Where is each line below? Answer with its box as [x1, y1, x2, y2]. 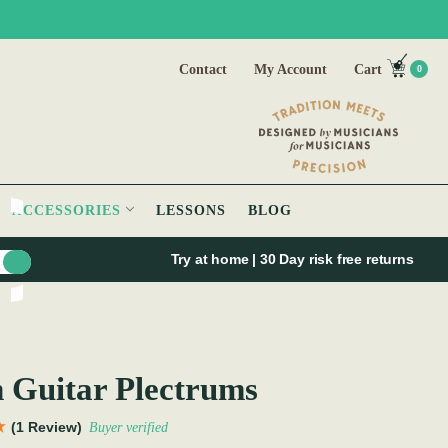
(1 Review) [11, 419, 82, 436]
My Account [254, 62, 327, 77]
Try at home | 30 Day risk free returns [170, 251, 418, 268]
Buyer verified [89, 420, 168, 436]
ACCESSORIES [12, 203, 126, 219]
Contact [179, 62, 227, 77]
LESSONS [156, 203, 226, 219]
